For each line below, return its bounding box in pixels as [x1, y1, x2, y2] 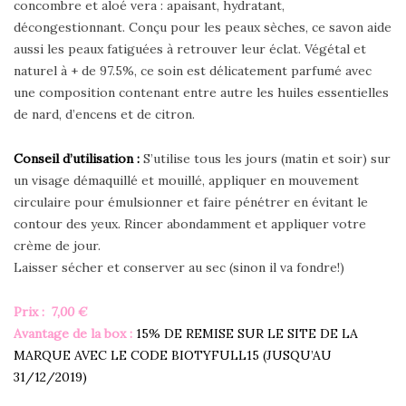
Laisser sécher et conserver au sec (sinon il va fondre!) [14, 258, 344, 275]
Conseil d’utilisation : [14, 150, 143, 167]
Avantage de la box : [14, 324, 136, 342]
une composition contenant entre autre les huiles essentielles [14, 83, 389, 101]
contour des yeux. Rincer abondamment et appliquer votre [14, 215, 366, 232]
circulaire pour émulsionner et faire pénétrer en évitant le [14, 193, 368, 210]
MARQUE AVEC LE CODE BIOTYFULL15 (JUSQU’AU [14, 346, 332, 363]
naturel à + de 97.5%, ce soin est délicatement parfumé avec [14, 62, 372, 79]
